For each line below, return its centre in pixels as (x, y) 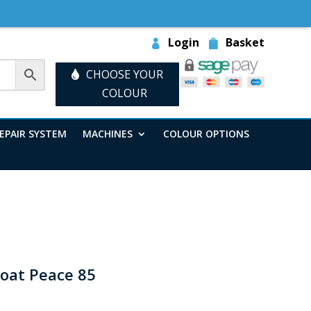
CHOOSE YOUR (125, 75)
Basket (245, 42)
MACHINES (108, 134)
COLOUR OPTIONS (206, 134)
